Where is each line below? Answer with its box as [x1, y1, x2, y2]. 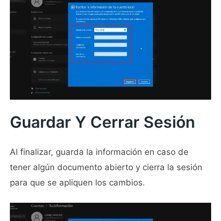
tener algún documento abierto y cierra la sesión [10, 162, 202, 172]
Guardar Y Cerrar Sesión [10, 112, 195, 132]
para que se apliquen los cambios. [10, 177, 145, 187]
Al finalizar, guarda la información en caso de [10, 147, 188, 157]
